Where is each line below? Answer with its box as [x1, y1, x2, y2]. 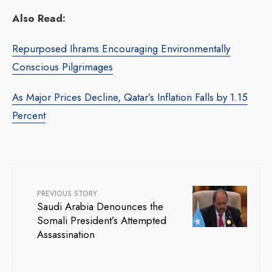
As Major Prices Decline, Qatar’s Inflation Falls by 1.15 [12, 90, 248, 105]
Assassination [37, 227, 95, 242]
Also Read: [12, 11, 66, 26]
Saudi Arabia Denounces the [37, 199, 163, 214]
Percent [12, 108, 46, 123]
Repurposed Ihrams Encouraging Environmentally [12, 41, 230, 56]
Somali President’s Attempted [37, 213, 166, 228]
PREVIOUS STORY [37, 188, 97, 200]
